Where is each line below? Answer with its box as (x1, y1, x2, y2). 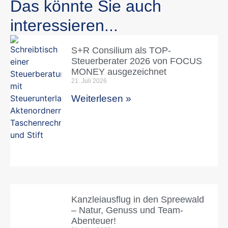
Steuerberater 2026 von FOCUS (71, 55, 202, 66)
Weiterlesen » (71, 93, 131, 104)
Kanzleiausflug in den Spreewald (71, 194, 204, 205)
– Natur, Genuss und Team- (71, 205, 183, 215)
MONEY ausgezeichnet (71, 66, 166, 77)
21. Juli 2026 (71, 77, 107, 84)
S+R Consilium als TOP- (71, 45, 171, 55)
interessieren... (10, 16, 118, 35)
